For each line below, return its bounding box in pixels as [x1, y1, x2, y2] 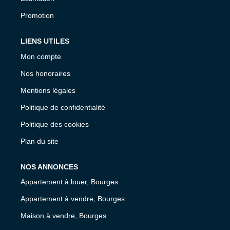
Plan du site [21, 137, 59, 145]
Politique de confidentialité [21, 103, 105, 111]
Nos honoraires [21, 69, 70, 78]
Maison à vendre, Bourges [21, 212, 106, 220]
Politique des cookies [21, 120, 89, 128]
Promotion [21, 11, 54, 20]
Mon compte [21, 52, 61, 61]
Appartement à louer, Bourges [21, 178, 118, 186]
